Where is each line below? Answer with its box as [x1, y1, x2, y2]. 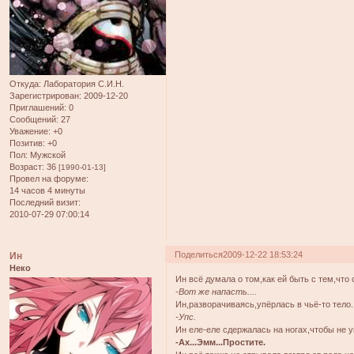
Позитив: [9, 138, 45, 149]
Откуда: [9, 79, 41, 89]
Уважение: [9, 126, 51, 137]
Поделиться [175, 250, 224, 260]
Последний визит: [9, 198, 81, 208]
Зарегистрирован [9, 91, 79, 101]
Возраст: [9, 162, 44, 172]
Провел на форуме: [9, 174, 88, 184]
